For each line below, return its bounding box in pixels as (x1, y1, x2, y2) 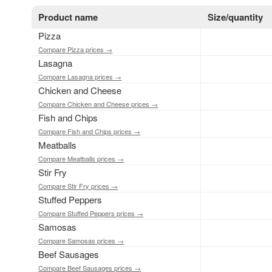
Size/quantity (208, 10, 263, 24)
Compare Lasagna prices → (38, 72, 122, 82)
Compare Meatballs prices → (38, 154, 124, 164)
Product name (38, 10, 98, 24)
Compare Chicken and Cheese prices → (38, 99, 158, 109)
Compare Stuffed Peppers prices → (38, 208, 144, 219)
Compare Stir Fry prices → (38, 181, 118, 191)
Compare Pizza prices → (38, 44, 113, 55)
